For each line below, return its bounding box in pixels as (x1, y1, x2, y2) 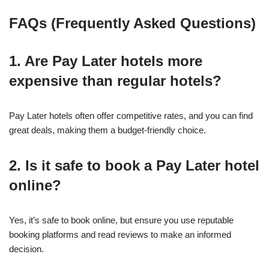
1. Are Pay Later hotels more (9, 53, 202, 70)
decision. (9, 244, 44, 255)
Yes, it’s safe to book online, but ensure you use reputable (9, 215, 234, 226)
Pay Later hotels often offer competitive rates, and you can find (9, 110, 253, 121)
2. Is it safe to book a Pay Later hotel (9, 157, 259, 174)
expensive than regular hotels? (9, 73, 222, 89)
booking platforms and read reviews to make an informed (9, 229, 231, 240)
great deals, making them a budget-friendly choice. (9, 125, 206, 136)
